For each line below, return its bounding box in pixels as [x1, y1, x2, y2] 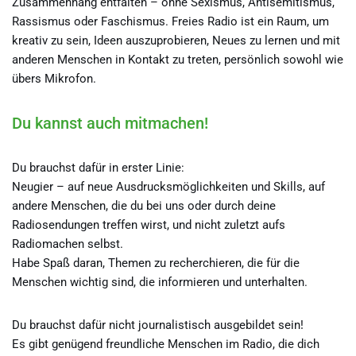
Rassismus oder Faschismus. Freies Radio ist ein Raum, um [12, 14, 329, 29]
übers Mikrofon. [12, 71, 96, 86]
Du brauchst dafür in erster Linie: [12, 160, 184, 175]
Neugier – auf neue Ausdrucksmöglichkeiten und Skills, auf [12, 179, 325, 194]
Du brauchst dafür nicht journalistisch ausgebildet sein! [12, 317, 304, 332]
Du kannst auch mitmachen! [12, 113, 208, 133]
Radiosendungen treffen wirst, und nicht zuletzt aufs [12, 217, 285, 232]
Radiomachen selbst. [12, 236, 123, 251]
